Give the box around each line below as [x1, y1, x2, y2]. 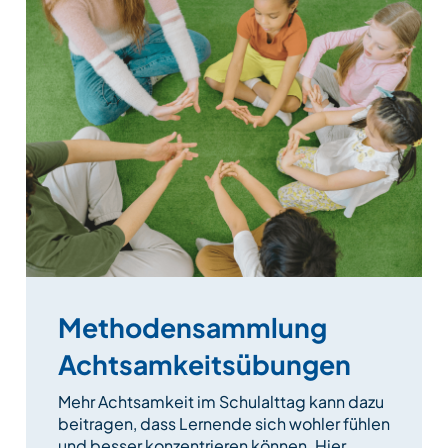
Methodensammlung [58, 309, 327, 344]
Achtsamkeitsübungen [58, 346, 351, 381]
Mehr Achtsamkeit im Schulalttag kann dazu [58, 390, 384, 412]
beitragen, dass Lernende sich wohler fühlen [58, 412, 390, 434]
